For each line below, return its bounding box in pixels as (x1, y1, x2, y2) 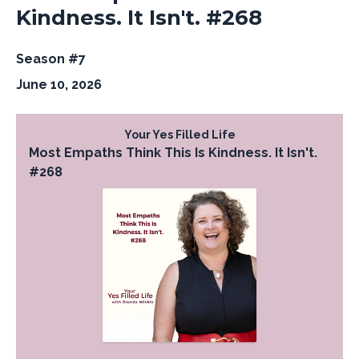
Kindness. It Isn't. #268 (16, 5, 262, 30)
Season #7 (16, 51, 86, 67)
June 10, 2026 (16, 77, 102, 92)
